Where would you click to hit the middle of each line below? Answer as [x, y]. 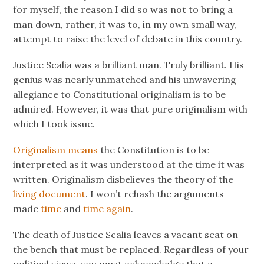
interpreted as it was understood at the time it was [129, 164]
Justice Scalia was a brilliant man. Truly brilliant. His [129, 65]
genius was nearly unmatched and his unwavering [125, 79]
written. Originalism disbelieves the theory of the [123, 179]
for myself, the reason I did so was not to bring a [123, 9]
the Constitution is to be [154, 149]
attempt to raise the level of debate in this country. [128, 39]
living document [49, 194]
